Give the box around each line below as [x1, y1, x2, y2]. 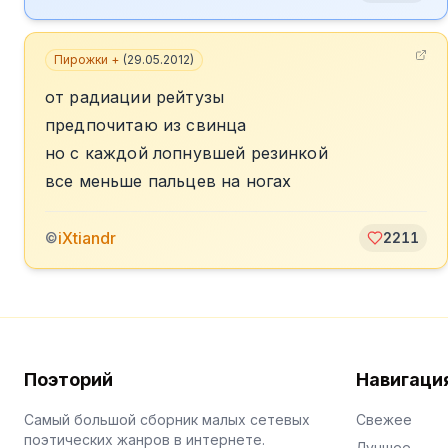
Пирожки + [54, 52, 119, 67]
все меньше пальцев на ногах [45, 171, 292, 191]
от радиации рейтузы [45, 87, 225, 107]
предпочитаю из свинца [45, 115, 247, 135]
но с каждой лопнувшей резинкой [45, 143, 328, 163]
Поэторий [24, 369, 113, 390]
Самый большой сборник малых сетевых [24, 411, 310, 428]
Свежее [356, 411, 412, 428]
